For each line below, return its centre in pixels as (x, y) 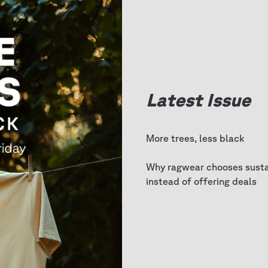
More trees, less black (195, 138)
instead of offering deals (201, 181)
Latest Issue (198, 100)
